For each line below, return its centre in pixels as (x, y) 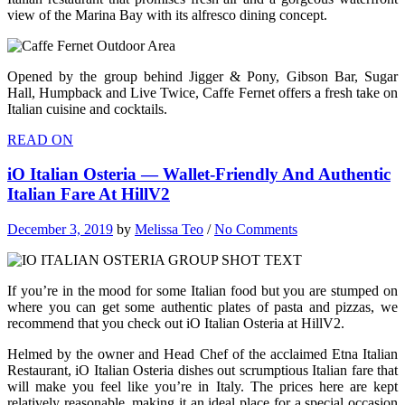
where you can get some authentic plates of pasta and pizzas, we (202, 306)
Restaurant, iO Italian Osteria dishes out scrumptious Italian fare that (202, 370)
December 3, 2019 (60, 229)
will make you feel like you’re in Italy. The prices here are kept (202, 386)
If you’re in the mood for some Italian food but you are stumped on (202, 290)
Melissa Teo (169, 229)
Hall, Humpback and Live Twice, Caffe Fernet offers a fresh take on (202, 92)
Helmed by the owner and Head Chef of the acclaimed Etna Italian (202, 353)
